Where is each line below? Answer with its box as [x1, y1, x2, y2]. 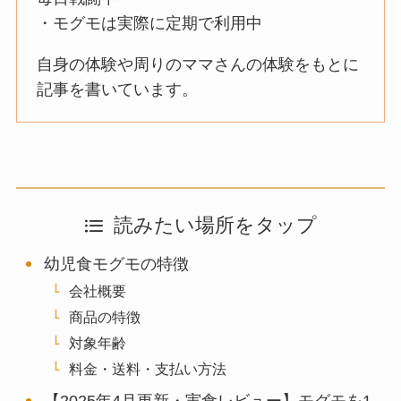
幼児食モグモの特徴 [44, 255, 190, 274]
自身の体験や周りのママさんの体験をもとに [37, 55, 360, 73]
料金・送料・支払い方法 [69, 361, 227, 378]
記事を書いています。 [37, 80, 199, 98]
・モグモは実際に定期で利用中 [37, 13, 263, 32]
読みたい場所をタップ [113, 215, 317, 237]
